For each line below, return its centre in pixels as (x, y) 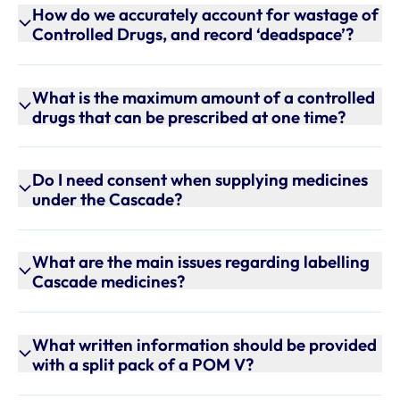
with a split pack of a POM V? (143, 364)
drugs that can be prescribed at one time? (189, 117)
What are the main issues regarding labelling (201, 262)
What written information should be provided (205, 344)
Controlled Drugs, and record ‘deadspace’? (193, 34)
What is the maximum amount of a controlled (204, 97)
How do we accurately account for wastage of (206, 15)
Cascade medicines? (109, 282)
